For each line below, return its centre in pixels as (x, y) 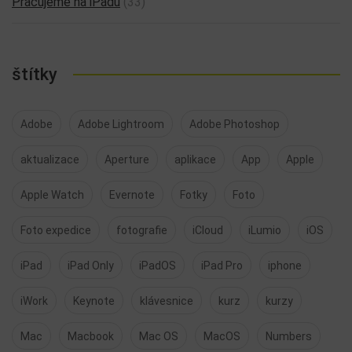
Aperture (127, 159)
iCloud (208, 230)
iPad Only (91, 266)
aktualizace (50, 159)
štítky (35, 74)
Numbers (289, 336)
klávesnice (167, 301)
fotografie (142, 230)
